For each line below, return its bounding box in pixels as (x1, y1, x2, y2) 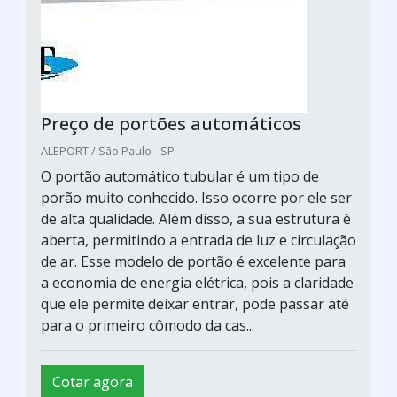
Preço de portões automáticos (41, 111, 301, 136)
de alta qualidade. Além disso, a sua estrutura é (41, 208, 351, 229)
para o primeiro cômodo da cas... (41, 315, 254, 335)
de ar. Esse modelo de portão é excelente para (41, 251, 346, 271)
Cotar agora (52, 371, 133, 392)
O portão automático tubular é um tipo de (41, 166, 319, 186)
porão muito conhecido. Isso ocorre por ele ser (41, 187, 352, 207)
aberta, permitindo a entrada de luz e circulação (41, 230, 356, 250)
